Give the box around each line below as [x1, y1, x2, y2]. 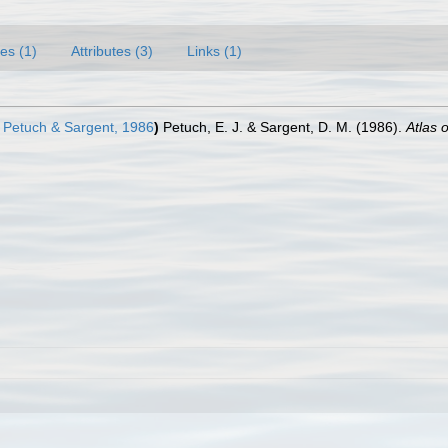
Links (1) [187, 43, 242, 59]
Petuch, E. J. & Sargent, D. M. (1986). [163, 119, 406, 135]
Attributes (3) [71, 43, 153, 59]
